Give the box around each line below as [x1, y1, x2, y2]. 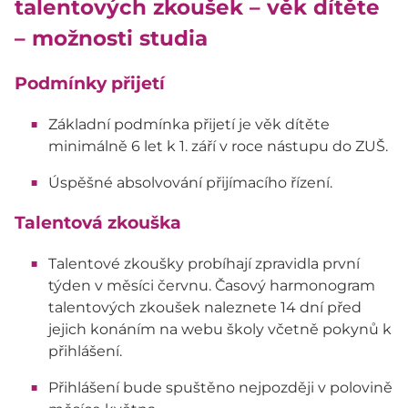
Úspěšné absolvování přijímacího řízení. [47, 173, 332, 191]
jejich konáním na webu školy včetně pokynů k [47, 321, 392, 339]
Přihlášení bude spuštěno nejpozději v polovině [47, 379, 393, 397]
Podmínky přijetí [15, 73, 165, 94]
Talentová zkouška [15, 212, 181, 234]
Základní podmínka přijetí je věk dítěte [47, 115, 330, 133]
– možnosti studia [15, 25, 208, 51]
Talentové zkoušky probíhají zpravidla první [47, 255, 360, 273]
